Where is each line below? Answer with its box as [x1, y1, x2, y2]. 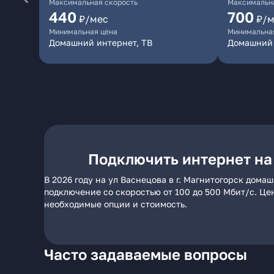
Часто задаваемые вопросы [44, 245, 247, 263]
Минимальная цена [49, 27, 117, 36]
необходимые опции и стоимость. [44, 199, 187, 209]
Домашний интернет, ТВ [49, 37, 152, 48]
